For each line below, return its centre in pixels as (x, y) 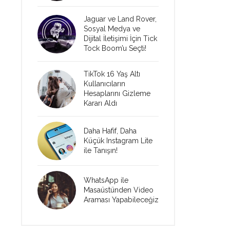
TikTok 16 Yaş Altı (112, 74)
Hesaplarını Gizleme (117, 93)
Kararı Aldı (100, 103)
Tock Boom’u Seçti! (115, 48)
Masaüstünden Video (119, 190)
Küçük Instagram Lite (118, 141)
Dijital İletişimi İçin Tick (120, 39)
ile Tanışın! (101, 150)
